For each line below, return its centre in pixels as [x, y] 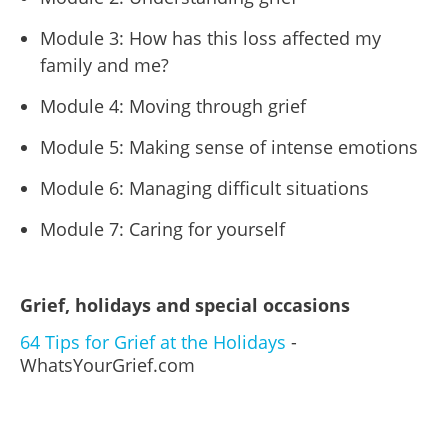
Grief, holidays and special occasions [185, 305]
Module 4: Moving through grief [173, 106]
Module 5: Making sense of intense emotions [229, 147]
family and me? [104, 65]
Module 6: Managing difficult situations [204, 188]
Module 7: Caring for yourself [162, 229]
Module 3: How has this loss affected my [210, 38]
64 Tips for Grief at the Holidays [153, 342]
